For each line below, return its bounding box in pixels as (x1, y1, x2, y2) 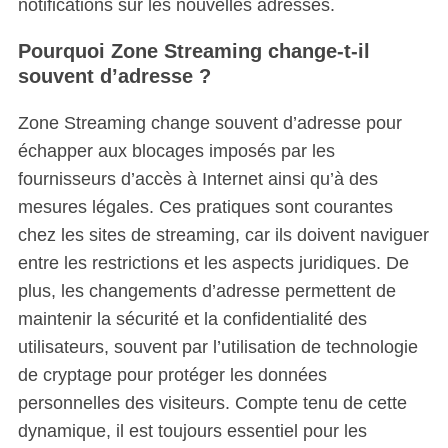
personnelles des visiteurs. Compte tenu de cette (17, 393, 407, 413)
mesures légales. (17, 197, 154, 217)
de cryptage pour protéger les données (17, 365, 327, 385)
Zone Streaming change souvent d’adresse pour (17, 113, 402, 133)
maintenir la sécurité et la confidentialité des (17, 309, 367, 329)
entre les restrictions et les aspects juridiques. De (17, 253, 409, 273)
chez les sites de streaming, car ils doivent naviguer (17, 225, 429, 245)
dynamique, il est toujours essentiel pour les (17, 421, 367, 441)
